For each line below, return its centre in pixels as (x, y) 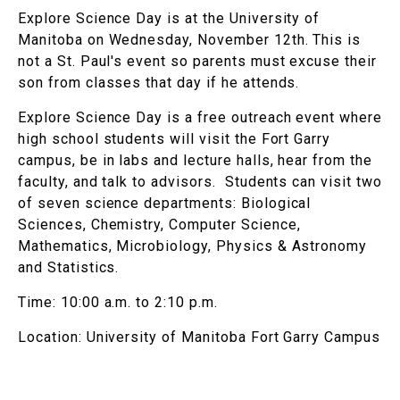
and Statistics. (69, 268)
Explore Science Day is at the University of (169, 19)
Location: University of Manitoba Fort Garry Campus (199, 337)
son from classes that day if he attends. (159, 83)
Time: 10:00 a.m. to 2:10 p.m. (118, 303)
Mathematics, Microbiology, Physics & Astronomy (193, 246)
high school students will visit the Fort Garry (175, 139)
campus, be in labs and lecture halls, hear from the (195, 161)
